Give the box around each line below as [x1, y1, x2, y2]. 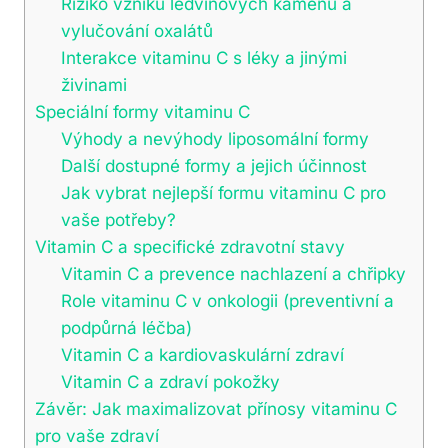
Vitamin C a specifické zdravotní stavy [35, 235, 345, 257]
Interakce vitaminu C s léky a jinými [60, 46, 347, 68]
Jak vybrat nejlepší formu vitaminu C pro [60, 181, 386, 203]
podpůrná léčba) [60, 316, 192, 338]
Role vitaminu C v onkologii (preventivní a [60, 289, 394, 311]
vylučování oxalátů [60, 19, 213, 41]
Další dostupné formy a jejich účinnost [60, 154, 367, 176]
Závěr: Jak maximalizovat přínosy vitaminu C [35, 397, 397, 419]
